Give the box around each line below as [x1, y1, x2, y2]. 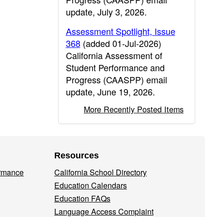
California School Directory [54, 167, 147, 178]
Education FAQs [54, 193, 110, 204]
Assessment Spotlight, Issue [65, 25, 175, 37]
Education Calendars [54, 180, 127, 191]
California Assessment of [65, 49, 162, 62]
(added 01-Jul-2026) [80, 37, 161, 49]
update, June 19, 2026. [65, 85, 155, 98]
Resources [54, 151, 99, 160]
